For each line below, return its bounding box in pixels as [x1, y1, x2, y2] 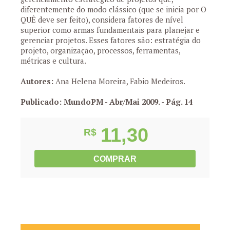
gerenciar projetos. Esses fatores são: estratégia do [21, 35, 201, 45]
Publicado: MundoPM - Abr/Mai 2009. [21, 97, 161, 107]
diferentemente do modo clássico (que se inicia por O [21, 4, 206, 14]
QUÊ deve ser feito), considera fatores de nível [21, 14, 183, 25]
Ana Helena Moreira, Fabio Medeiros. [53, 76, 185, 86]
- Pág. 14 [161, 97, 193, 107]
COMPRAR [93, 155, 137, 163]
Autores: [21, 76, 53, 86]
